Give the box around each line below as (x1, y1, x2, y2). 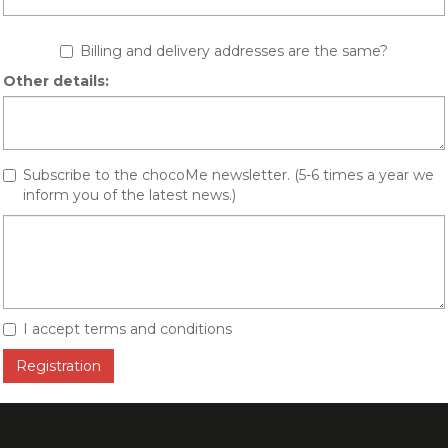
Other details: (3, 72, 109, 90)
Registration (16, 357, 101, 375)
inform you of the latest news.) (23, 186, 236, 204)
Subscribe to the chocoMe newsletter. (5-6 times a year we (23, 166, 434, 184)
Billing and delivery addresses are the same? (80, 42, 388, 60)
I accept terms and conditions (23, 320, 232, 338)
